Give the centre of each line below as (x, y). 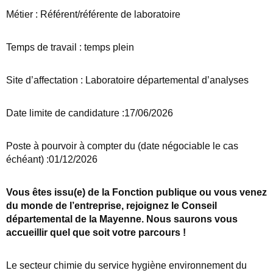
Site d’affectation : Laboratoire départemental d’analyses (127, 80)
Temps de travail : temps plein (70, 48)
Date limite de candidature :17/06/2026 (90, 113)
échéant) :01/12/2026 (52, 160)
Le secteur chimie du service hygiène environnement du (126, 266)
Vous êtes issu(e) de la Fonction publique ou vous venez (136, 193)
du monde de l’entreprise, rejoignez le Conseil (112, 206)
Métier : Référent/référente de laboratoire (93, 15)
